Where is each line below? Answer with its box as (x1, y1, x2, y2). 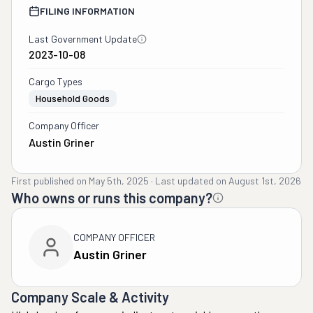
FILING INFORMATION (40, 5, 135, 17)
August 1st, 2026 (228, 175, 301, 187)
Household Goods (36, 92, 110, 104)
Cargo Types (29, 75, 82, 87)
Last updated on (155, 175, 226, 187)
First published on (11, 175, 87, 187)
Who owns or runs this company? (11, 189, 212, 206)
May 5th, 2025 (89, 175, 149, 187)
